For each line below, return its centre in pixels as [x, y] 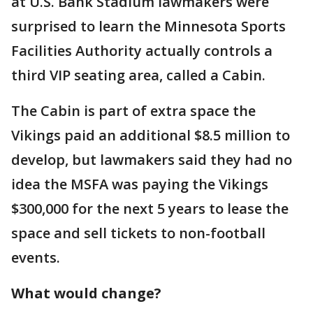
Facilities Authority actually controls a [142, 51]
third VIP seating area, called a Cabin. [138, 75]
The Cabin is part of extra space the [133, 111]
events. [36, 257]
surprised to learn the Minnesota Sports [148, 26]
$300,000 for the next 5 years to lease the [150, 209]
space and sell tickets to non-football [138, 233]
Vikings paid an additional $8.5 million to [151, 135]
